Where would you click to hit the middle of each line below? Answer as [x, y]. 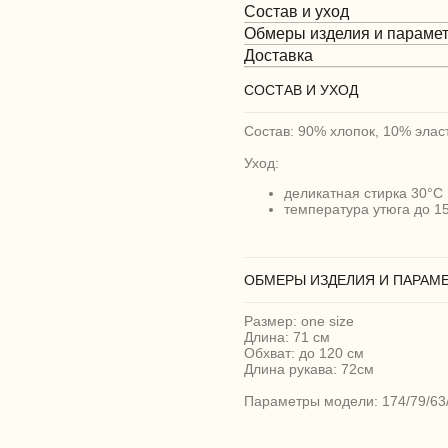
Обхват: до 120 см [304, 353]
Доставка [278, 56]
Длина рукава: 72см [309, 369]
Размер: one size [299, 321]
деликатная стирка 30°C [363, 193]
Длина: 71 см [287, 337]
